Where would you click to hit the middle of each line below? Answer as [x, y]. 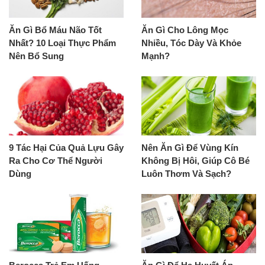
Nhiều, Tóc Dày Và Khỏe [191, 43]
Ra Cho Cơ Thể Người [56, 161]
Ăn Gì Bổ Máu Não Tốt [55, 30]
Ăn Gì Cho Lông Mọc [185, 30]
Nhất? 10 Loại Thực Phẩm [62, 43]
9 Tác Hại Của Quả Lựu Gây [66, 148]
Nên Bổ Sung [36, 56]
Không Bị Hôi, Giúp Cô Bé [195, 161]
